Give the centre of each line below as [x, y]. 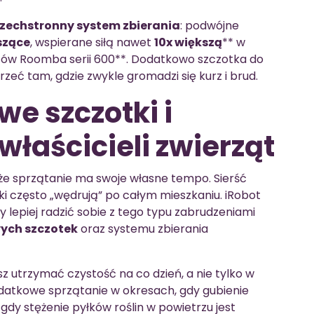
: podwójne [210, 25]
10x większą [188, 42]
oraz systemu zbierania [143, 228]
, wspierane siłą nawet [92, 42]
